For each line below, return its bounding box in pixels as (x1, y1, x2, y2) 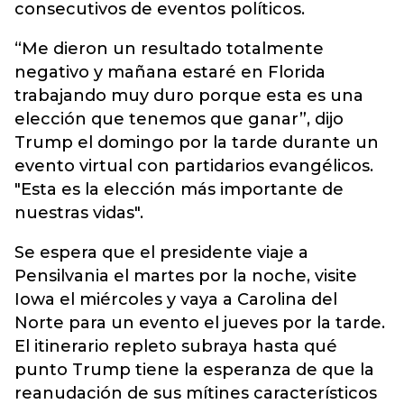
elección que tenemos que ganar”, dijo (14, 109, 344, 129)
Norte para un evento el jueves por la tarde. (14, 313, 385, 333)
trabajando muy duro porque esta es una (14, 86, 363, 106)
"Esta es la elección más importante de (14, 179, 344, 199)
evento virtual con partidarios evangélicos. (14, 156, 373, 176)
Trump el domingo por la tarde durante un (14, 133, 379, 152)
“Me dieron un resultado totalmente (14, 39, 324, 59)
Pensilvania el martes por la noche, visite (14, 266, 357, 286)
